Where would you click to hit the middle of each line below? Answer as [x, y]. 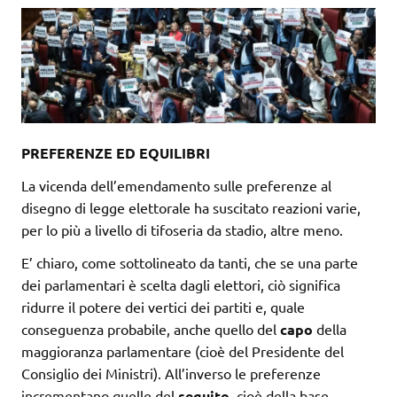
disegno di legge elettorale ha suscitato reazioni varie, [191, 208]
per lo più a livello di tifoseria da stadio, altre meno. [182, 230]
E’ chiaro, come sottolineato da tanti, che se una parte [190, 263]
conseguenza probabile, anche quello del [151, 329]
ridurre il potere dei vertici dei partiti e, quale [163, 307]
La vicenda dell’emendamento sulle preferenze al [176, 186]
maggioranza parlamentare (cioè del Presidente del [183, 351]
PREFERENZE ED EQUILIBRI [116, 153]
